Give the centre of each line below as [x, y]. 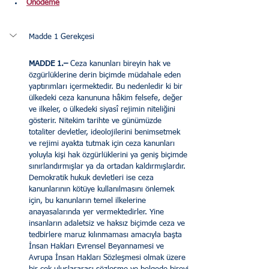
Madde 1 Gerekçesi [62, 37]
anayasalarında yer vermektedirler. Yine [98, 213]
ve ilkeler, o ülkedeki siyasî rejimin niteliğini [103, 110]
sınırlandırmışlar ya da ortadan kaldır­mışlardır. [108, 167]
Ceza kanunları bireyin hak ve [122, 64]
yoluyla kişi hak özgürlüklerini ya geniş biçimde [109, 156]
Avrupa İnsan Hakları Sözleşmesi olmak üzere [108, 258]
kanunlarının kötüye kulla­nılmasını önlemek [103, 190]
